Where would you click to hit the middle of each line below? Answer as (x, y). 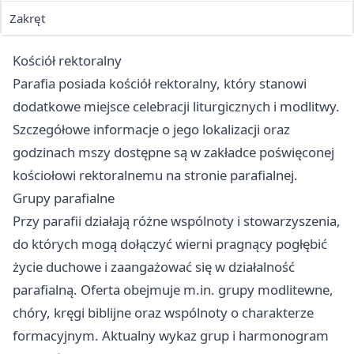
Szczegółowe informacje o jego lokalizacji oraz (151, 130)
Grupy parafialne (64, 198)
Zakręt (27, 19)
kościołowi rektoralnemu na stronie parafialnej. (155, 175)
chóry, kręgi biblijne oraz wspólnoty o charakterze (163, 313)
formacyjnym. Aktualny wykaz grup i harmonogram (171, 336)
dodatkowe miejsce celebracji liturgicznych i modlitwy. (176, 107)
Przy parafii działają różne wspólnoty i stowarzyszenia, (177, 221)
